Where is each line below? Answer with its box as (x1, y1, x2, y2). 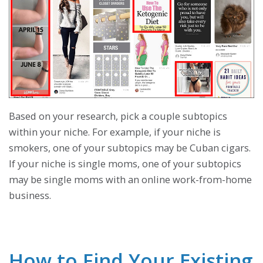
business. (9, 188, 51, 202)
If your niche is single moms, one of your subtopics (9, 156, 241, 170)
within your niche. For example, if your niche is (9, 124, 221, 139)
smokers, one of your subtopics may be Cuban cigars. (9, 140, 251, 154)
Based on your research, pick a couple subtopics (9, 109, 227, 123)
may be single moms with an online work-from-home (9, 172, 252, 186)
